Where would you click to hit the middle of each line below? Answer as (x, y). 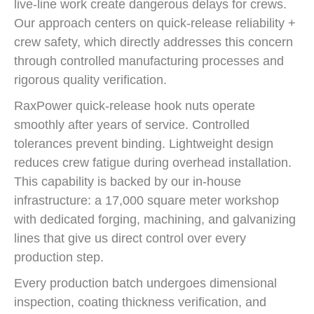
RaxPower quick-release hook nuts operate (135, 106)
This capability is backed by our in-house (128, 182)
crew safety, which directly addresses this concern (153, 42)
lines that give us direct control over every (130, 238)
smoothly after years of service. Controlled (132, 125)
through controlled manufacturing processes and (149, 61)
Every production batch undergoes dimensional (145, 283)
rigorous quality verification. (90, 80)
